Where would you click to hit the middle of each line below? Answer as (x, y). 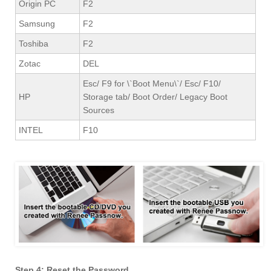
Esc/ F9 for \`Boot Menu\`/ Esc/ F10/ (152, 83)
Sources (99, 110)
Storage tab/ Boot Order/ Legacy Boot (155, 96)
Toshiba (34, 43)
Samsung (37, 23)
